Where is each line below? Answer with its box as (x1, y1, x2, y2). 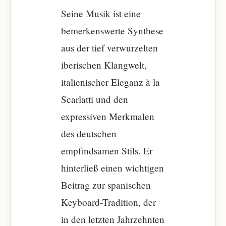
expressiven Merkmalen (61, 110, 154, 123)
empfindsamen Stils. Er (61, 144, 152, 157)
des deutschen (61, 127, 117, 140)
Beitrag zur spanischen (61, 179, 151, 191)
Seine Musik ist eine (61, 7, 141, 20)
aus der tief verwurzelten (61, 41, 158, 54)
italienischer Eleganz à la (61, 76, 160, 88)
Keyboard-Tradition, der (61, 196, 156, 208)
